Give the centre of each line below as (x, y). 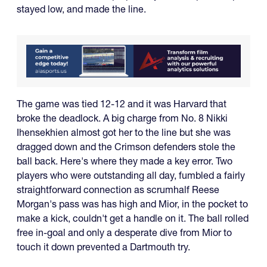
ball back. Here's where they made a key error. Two (125, 161)
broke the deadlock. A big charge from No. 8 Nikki (122, 118)
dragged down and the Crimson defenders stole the (126, 147)
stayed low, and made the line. (83, 9)
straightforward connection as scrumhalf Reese (118, 190)
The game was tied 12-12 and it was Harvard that (122, 104)
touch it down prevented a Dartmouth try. (103, 247)
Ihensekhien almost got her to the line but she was (124, 133)
